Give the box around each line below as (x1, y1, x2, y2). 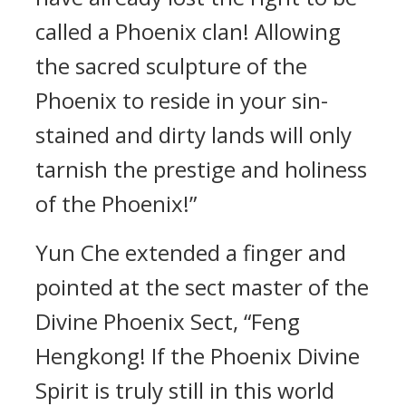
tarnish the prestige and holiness (35, 154, 367, 184)
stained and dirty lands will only (35, 120, 352, 150)
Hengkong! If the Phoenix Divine (35, 341, 360, 371)
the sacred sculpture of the (35, 51, 307, 81)
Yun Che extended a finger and (35, 237, 346, 267)
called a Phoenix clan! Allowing (35, 16, 341, 46)
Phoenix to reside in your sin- (35, 85, 328, 115)
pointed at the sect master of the (35, 272, 369, 302)
